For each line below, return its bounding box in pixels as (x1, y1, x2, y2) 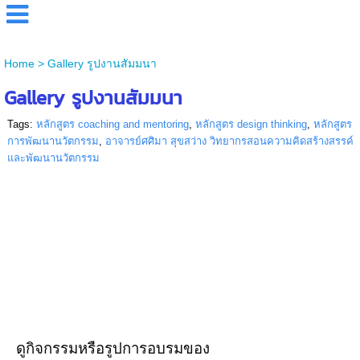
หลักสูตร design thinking (194, 118, 307, 130)
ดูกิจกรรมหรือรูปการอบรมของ (16, 339, 214, 357)
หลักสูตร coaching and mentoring (35, 118, 189, 130)
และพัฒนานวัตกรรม (6, 152, 100, 164)
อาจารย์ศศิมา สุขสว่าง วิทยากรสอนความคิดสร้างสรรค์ (104, 135, 354, 147)
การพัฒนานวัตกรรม (6, 135, 99, 147)
